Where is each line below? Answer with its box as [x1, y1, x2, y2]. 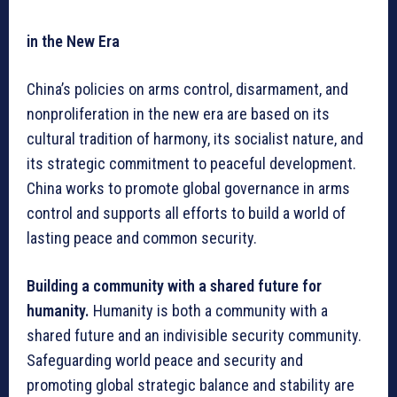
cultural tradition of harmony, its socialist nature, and [27, 128, 363, 148]
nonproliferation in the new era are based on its [27, 104, 330, 123]
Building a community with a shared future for [27, 276, 322, 295]
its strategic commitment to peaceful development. [27, 153, 356, 173]
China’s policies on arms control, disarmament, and [27, 79, 348, 98]
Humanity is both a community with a [90, 300, 328, 320]
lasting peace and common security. [27, 228, 257, 247]
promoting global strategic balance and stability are [27, 375, 354, 394]
